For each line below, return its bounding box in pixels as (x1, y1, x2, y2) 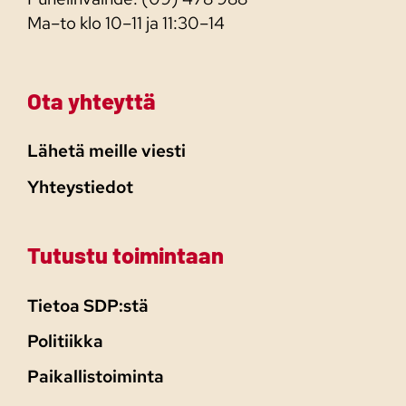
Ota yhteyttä (27, 86, 156, 114)
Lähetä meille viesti (27, 140, 186, 163)
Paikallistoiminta (27, 365, 164, 389)
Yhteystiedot (27, 175, 133, 198)
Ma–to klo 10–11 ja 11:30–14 (27, 11, 225, 34)
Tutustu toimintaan (27, 241, 224, 269)
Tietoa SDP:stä (27, 294, 149, 317)
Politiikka (27, 329, 103, 353)
